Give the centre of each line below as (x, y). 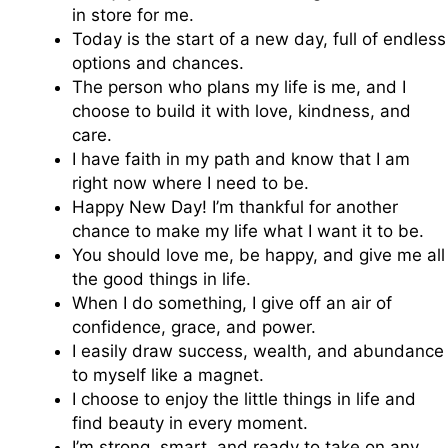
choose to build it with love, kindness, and (241, 111)
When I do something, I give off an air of (232, 303)
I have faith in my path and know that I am (241, 159)
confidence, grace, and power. (194, 327)
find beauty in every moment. (190, 423)
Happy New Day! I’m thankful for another (235, 207)
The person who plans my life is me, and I (239, 87)
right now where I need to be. (190, 183)
